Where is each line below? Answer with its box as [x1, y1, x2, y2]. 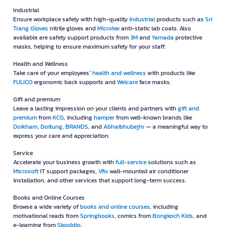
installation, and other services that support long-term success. [13, 176, 186, 185]
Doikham [13, 122, 37, 132]
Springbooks [80, 211, 115, 221]
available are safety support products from [13, 33, 130, 43]
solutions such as [146, 158, 196, 167]
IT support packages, [39, 167, 98, 176]
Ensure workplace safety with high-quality [13, 15, 129, 24]
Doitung [41, 122, 62, 132]
